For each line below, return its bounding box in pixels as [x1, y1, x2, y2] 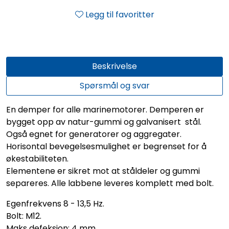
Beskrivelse [92, 60, 137, 73]
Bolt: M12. [6, 210, 41, 222]
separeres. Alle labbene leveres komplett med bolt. [6, 177, 214, 190]
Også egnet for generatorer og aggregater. [6, 128, 181, 141]
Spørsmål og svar [79, 80, 150, 92]
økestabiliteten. [6, 153, 68, 165]
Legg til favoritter [85, 9, 154, 21]
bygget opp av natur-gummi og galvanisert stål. [6, 116, 201, 128]
